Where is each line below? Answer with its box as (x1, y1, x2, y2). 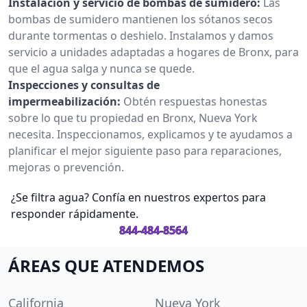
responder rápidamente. (11, 206, 138, 221)
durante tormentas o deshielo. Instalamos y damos (8, 27, 273, 43)
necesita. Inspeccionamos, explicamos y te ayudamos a (8, 126, 293, 142)
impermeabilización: (8, 93, 121, 109)
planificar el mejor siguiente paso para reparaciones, (8, 143, 282, 158)
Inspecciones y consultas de (8, 77, 160, 93)
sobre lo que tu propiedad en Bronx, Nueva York (8, 110, 258, 125)
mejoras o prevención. (8, 159, 124, 175)
